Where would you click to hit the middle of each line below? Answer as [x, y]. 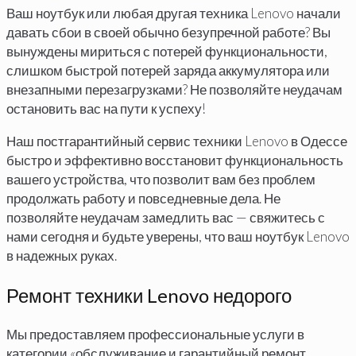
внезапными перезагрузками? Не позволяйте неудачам [174, 90]
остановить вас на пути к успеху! [106, 109]
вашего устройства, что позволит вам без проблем [161, 180]
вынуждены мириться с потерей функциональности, [167, 52]
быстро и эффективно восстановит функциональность [175, 161]
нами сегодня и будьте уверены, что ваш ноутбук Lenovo [178, 237]
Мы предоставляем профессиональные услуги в [155, 335]
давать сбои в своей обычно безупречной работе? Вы [168, 33]
